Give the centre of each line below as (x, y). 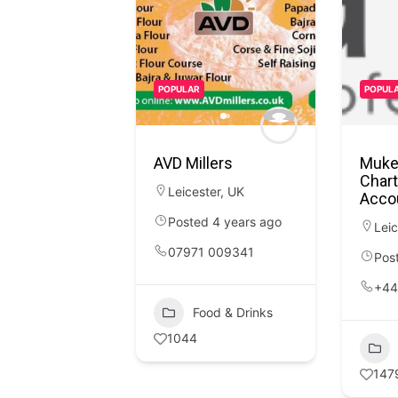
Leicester (194, 191)
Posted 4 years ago (225, 222)
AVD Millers (193, 163)
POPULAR (179, 89)
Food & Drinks (233, 312)
